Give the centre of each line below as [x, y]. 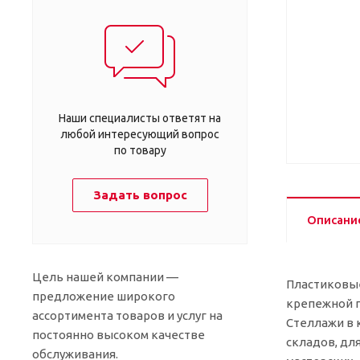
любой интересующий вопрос [140, 134]
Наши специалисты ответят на [140, 118]
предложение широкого [104, 296]
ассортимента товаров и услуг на [127, 315]
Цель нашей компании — [105, 276]
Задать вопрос [140, 194]
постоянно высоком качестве [119, 334]
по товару [140, 150]
